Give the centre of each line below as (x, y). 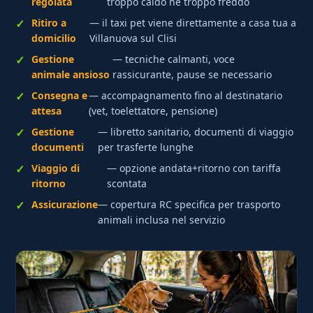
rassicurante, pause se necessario (192, 75)
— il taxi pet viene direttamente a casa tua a (193, 23)
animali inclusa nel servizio (162, 220)
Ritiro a (49, 23)
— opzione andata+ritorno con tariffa (194, 168)
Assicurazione (65, 205)
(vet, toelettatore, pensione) (153, 111)
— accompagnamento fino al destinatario (185, 96)
